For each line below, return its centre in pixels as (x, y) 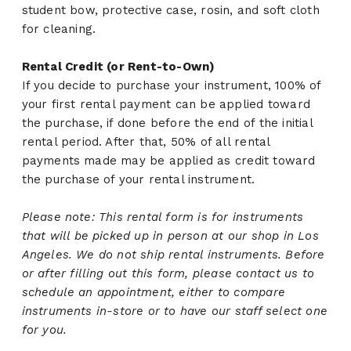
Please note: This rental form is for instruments (163, 217)
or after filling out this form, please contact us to (168, 274)
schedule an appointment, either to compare (153, 293)
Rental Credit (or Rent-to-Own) (118, 67)
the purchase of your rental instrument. (138, 180)
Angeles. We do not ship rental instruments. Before (173, 255)
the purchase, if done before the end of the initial (167, 123)
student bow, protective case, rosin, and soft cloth (170, 11)
